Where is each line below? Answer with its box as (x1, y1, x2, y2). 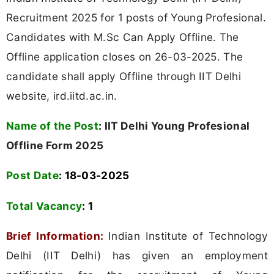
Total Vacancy (6, 199, 83, 212)
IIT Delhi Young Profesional (102, 119, 250, 133)
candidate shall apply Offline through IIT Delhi (6, 69, 242, 83)
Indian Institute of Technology (108, 229, 268, 242)
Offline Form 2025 (6, 139, 104, 152)
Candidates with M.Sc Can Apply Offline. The (6, 30, 239, 43)
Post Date (6, 169, 59, 182)
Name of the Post (6, 119, 99, 133)
